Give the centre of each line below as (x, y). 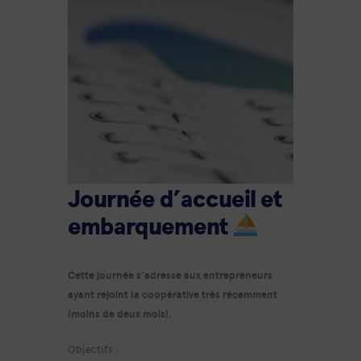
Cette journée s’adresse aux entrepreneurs (170, 274)
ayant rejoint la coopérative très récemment (172, 294)
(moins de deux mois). (121, 313)
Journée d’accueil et (174, 200)
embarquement (150, 227)
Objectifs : (93, 348)
